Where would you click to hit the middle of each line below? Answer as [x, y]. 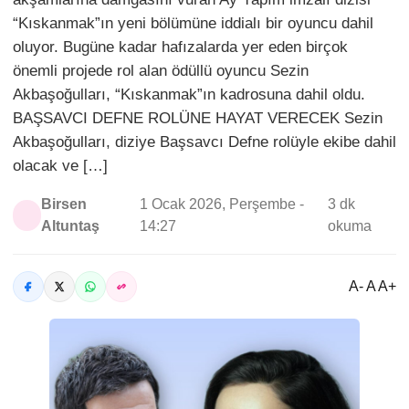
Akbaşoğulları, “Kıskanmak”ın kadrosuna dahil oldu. [189, 94]
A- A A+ [372, 286]
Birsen [64, 204]
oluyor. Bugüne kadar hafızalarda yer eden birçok [180, 47]
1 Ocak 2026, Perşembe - [221, 204]
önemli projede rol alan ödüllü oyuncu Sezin [161, 71]
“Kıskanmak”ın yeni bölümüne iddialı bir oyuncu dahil [193, 23]
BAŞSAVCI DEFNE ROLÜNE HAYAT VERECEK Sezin [198, 118]
